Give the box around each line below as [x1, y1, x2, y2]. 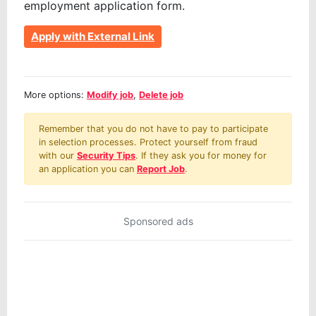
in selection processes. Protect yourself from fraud [39, 137, 257, 148]
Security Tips [77, 150, 135, 162]
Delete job [139, 90, 183, 101]
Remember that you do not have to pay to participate [39, 123, 268, 135]
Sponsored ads [123, 215, 193, 228]
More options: [24, 90, 87, 101]
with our [39, 150, 77, 162]
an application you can [39, 164, 137, 175]
